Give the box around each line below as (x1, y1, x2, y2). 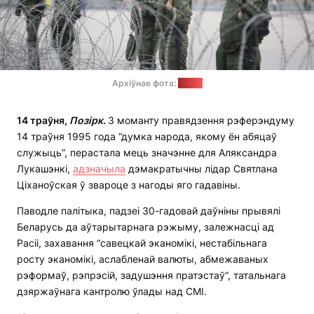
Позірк (69, 114, 103, 127)
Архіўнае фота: (111, 78, 178, 89)
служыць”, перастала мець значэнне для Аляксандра (17, 146, 277, 159)
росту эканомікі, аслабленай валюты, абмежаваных (17, 253, 268, 266)
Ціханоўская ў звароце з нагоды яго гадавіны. (17, 179, 240, 191)
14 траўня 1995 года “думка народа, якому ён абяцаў (17, 130, 277, 143)
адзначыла (73, 163, 125, 175)
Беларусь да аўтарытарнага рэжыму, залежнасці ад (17, 221, 274, 233)
